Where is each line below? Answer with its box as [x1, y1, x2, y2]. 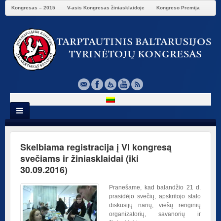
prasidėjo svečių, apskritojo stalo [109, 193, 201, 200]
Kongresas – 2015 [11, 5, 55, 10]
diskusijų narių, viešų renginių [109, 202, 201, 209]
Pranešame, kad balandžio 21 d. [109, 184, 201, 191]
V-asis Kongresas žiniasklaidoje [67, 5, 145, 10]
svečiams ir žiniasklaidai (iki [20, 152, 139, 165]
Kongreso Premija [156, 5, 200, 10]
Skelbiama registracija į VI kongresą [20, 141, 172, 154]
